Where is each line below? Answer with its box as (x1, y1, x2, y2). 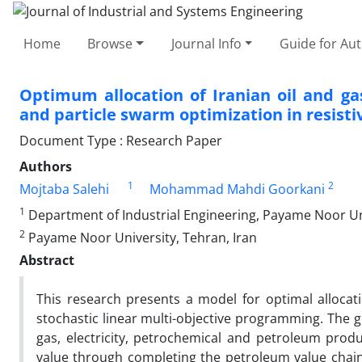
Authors (19, 157, 72, 175)
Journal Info (170, 34, 242, 53)
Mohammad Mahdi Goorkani (149, 179, 325, 198)
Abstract (19, 250, 74, 269)
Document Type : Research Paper (19, 131, 222, 149)
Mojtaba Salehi (19, 179, 109, 198)
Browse (87, 34, 133, 53)
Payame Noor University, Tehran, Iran (25, 228, 257, 246)
